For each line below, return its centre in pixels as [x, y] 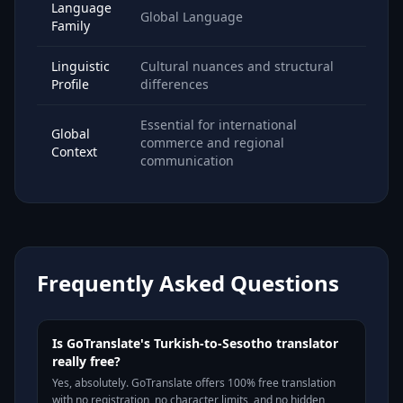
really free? [86, 361]
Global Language [192, 17]
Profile [70, 84]
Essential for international [219, 125]
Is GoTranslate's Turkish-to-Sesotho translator [195, 343]
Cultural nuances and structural [237, 66]
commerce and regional [212, 143]
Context [74, 152]
